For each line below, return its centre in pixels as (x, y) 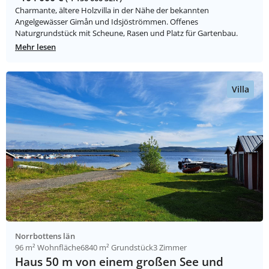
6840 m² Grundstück (117, 248)
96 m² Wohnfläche (48, 248)
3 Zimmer (170, 248)
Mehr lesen (35, 47)
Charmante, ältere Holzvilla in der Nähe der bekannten (112, 11)
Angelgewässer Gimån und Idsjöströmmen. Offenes (107, 22)
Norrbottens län (45, 236)
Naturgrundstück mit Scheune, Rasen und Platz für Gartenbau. (126, 33)
